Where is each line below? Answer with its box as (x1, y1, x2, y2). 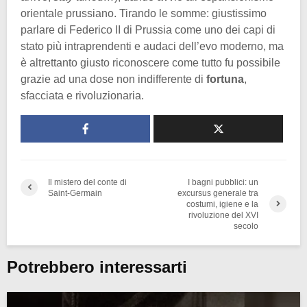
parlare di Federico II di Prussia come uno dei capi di (21, 23, 275, 36)
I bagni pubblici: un (188, 177, 259, 187)
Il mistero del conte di (48, 177, 127, 187)
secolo (234, 221, 259, 231)
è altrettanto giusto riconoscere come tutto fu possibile (21, 56, 280, 69)
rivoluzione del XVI (188, 210, 259, 220)
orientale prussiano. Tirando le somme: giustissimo (21, 7, 267, 19)
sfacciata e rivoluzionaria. (21, 89, 144, 101)
